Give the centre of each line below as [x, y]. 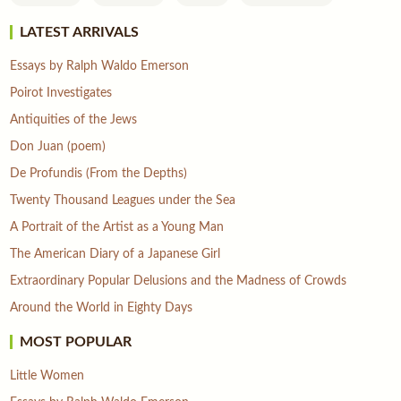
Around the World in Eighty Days [102, 307]
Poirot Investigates [61, 93]
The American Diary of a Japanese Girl [115, 254]
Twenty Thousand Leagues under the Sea [123, 200]
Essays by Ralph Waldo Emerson [100, 66]
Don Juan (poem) [58, 146]
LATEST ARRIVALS [80, 32]
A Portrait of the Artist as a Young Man [117, 227]
